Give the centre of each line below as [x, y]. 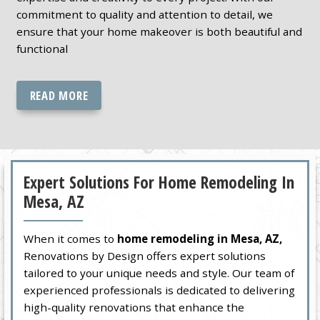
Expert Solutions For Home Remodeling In [159, 182]
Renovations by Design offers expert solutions [145, 256]
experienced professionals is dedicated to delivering [160, 290]
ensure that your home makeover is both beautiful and [159, 31]
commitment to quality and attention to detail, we [144, 14]
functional [42, 48]
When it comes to [71, 239]
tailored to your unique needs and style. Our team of [159, 273]
